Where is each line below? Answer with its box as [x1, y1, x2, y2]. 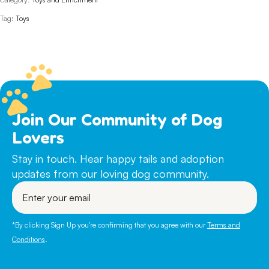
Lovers [12, 127, 64, 148]
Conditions [12, 235, 45, 244]
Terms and [207, 220, 240, 229]
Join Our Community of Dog [12, 109, 222, 130]
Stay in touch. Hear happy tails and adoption [12, 152, 224, 165]
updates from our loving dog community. [12, 167, 209, 180]
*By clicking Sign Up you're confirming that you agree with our [12, 220, 207, 229]
